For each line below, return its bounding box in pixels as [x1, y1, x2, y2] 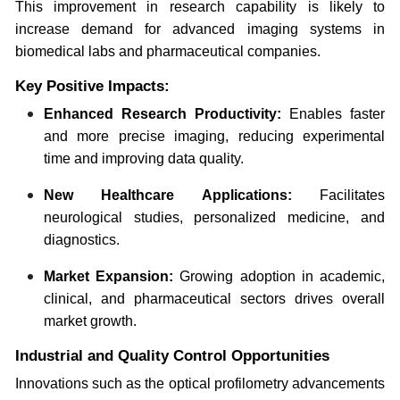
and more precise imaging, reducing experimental [43, 128, 386, 144]
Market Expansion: [43, 268, 173, 284]
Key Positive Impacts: [14, 77, 170, 95]
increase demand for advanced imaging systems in [14, 21, 386, 37]
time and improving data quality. [43, 150, 244, 166]
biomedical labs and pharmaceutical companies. [14, 43, 321, 59]
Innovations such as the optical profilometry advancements [14, 375, 386, 391]
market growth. [43, 312, 137, 329]
